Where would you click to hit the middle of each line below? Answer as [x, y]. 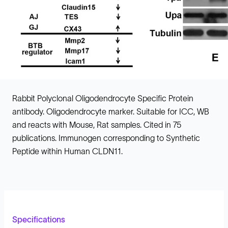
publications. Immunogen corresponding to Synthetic [106, 138]
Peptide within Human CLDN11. [67, 151]
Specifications [39, 220]
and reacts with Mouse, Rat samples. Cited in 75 [97, 125]
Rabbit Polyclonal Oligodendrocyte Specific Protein [103, 98]
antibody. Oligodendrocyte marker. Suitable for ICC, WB [111, 112]
